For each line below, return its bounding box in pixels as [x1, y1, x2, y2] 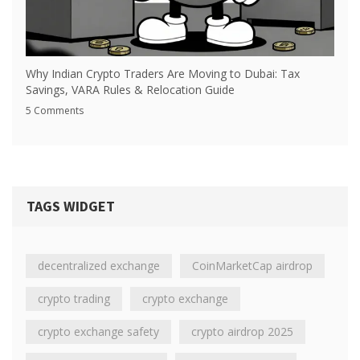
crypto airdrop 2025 [191, 324, 293, 339]
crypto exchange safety [38, 324, 159, 339]
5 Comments [26, 104, 84, 117]
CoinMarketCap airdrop [192, 258, 313, 273]
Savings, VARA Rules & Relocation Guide [26, 82, 235, 97]
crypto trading [38, 291, 110, 306]
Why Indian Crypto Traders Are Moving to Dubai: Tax [26, 66, 300, 81]
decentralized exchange [38, 258, 160, 273]
